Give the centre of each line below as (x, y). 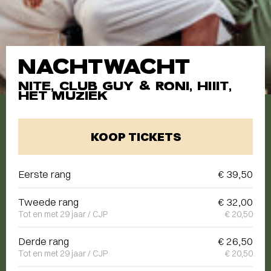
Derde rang (44, 241)
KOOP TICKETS (135, 136)
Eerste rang (44, 174)
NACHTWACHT (104, 67)
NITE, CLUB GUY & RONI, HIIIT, (125, 86)
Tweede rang (48, 202)
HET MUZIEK (63, 96)
